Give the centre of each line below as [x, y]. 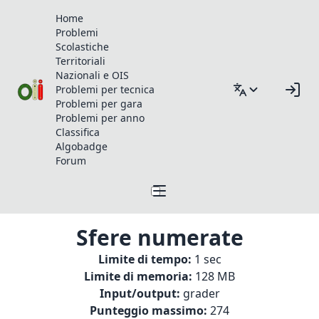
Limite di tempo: [145, 259]
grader [201, 293]
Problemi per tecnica [105, 89]
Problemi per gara [99, 104]
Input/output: [140, 293]
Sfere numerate [159, 237]
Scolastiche [83, 47]
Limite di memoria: [138, 276]
